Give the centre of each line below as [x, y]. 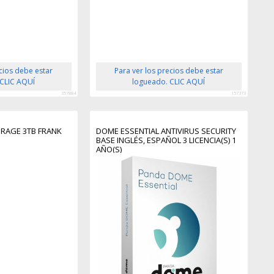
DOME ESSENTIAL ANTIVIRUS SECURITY [166, 131]
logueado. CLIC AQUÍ [169, 81]
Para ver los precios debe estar [168, 70]
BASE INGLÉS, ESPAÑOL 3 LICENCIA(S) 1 [166, 140]
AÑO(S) [109, 149]
